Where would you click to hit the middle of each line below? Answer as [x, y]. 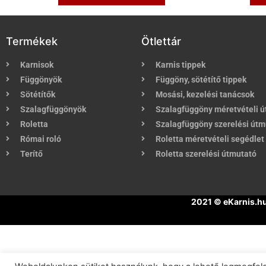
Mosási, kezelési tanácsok [205, 95]
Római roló [41, 139]
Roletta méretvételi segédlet [210, 139]
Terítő [31, 154]
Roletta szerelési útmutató [206, 154]
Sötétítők [38, 95]
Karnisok [37, 65]
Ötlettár [161, 42]
